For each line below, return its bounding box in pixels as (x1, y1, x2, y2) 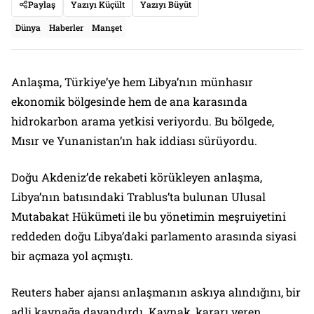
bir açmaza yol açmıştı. (11, 248, 133, 264)
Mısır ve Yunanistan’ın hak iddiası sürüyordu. (11, 133, 257, 149)
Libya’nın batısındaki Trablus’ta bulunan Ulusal (11, 189, 266, 205)
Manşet (92, 22, 122, 34)
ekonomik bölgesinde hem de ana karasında (11, 94, 247, 109)
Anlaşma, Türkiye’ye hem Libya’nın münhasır (11, 74, 253, 90)
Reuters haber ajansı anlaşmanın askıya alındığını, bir (11, 285, 301, 300)
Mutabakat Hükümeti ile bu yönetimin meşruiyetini (11, 209, 286, 224)
